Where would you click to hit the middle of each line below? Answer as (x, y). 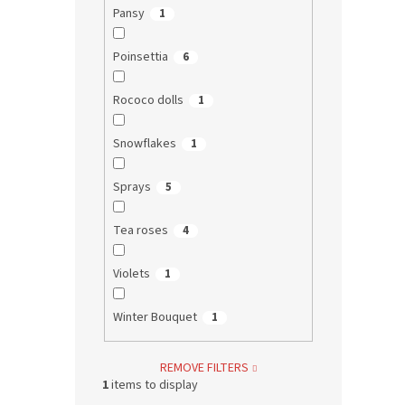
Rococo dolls (148, 101)
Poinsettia (140, 57)
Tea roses (140, 231)
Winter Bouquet (155, 318)
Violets (131, 274)
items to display (153, 385)
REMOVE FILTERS (204, 367)
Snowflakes (144, 144)
